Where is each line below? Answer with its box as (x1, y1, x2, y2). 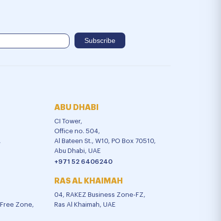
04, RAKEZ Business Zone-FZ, (54, 191, 146, 198)
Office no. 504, (54, 128, 100, 135)
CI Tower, (54, 118, 82, 125)
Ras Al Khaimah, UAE (54, 201, 115, 208)
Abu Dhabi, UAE (54, 147, 101, 154)
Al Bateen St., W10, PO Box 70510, (54, 138, 156, 145)
